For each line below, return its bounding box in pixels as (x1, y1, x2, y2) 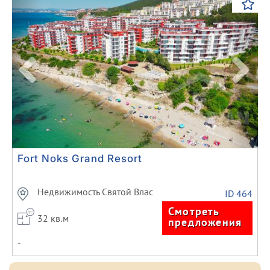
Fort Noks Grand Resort (17, 152, 142, 165)
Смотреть (168, 204, 219, 219)
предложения (168, 215, 242, 230)
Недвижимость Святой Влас (37, 186, 153, 198)
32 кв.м (37, 212, 69, 225)
